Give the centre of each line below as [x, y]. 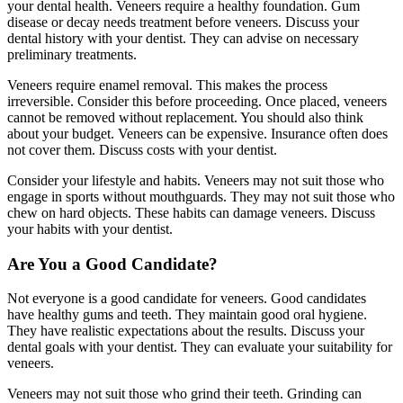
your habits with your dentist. [90, 228]
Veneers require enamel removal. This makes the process [167, 85]
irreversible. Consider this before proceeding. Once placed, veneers [197, 101]
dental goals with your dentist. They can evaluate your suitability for [200, 347]
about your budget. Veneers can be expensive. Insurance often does [197, 133]
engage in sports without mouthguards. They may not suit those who [201, 196]
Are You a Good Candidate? [112, 264]
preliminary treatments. [72, 54]
